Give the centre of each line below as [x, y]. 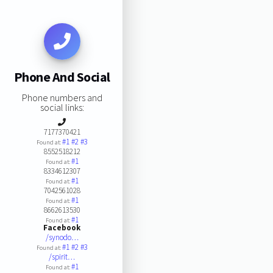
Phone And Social [62, 77]
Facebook [62, 227]
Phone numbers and [62, 97]
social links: [62, 107]
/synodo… [62, 237]
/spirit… [62, 257]
